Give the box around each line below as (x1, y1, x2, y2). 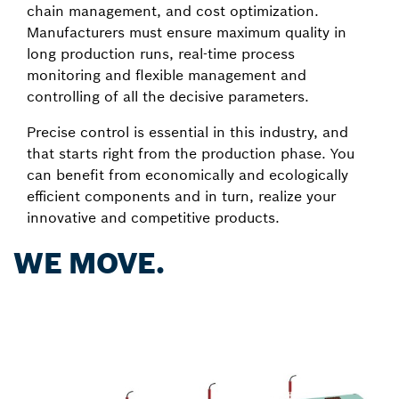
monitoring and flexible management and (27, 66, 306, 84)
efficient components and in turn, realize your (27, 187, 336, 205)
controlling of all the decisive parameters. (27, 87, 309, 105)
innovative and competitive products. (27, 208, 280, 226)
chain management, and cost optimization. (27, 2, 319, 20)
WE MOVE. (13, 246, 165, 281)
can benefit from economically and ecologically (27, 166, 348, 183)
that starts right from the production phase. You (27, 144, 354, 162)
